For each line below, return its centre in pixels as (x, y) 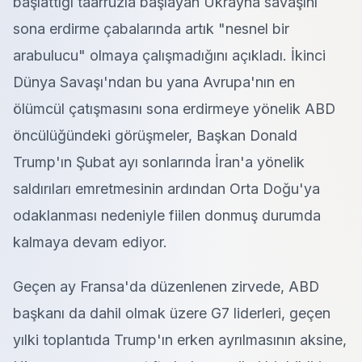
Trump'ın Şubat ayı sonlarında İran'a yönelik (159, 162)
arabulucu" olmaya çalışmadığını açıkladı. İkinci (169, 55)
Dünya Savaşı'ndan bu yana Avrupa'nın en (154, 82)
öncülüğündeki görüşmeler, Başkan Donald (155, 135)
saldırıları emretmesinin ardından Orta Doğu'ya (166, 189)
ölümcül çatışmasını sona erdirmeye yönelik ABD (174, 109)
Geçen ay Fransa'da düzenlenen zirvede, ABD (166, 286)
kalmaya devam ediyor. (90, 242)
